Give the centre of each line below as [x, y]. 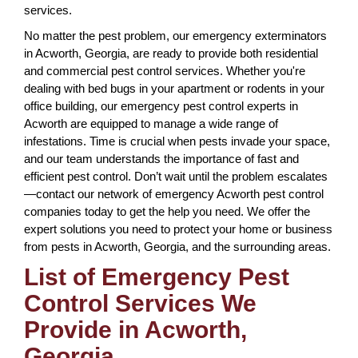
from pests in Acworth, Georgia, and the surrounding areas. [177, 247]
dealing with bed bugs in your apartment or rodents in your [174, 88]
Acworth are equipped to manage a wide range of [151, 123]
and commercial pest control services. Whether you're [165, 71]
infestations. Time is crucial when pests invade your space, [177, 141]
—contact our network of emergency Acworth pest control [174, 194]
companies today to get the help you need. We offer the [167, 211]
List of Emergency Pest [157, 277]
